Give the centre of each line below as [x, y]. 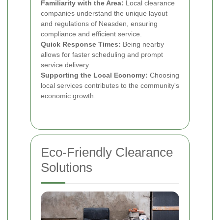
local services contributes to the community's [110, 85]
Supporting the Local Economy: [94, 75]
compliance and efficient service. [91, 34]
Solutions [67, 167]
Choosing [164, 75]
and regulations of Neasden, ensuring [99, 23]
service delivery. [66, 65]
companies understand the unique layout [104, 13]
